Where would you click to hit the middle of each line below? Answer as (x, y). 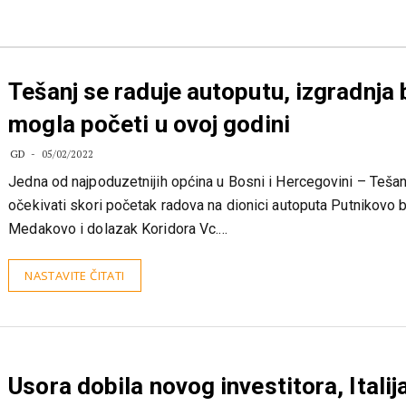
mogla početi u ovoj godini (149, 159)
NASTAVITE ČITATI (75, 311)
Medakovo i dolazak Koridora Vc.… (118, 264)
